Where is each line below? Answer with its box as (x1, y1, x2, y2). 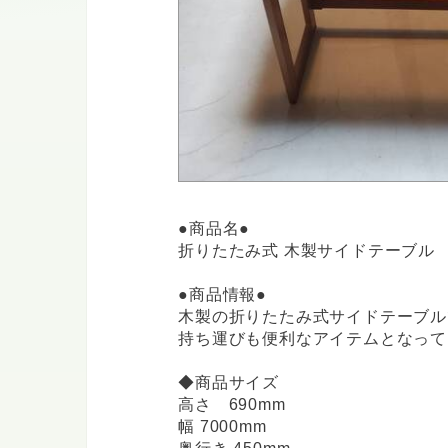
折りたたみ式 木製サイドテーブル (178, 242, 436, 259)
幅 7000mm (178, 418, 267, 435)
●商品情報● (178, 286, 268, 303)
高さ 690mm (178, 396, 286, 413)
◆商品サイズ (178, 374, 280, 391)
